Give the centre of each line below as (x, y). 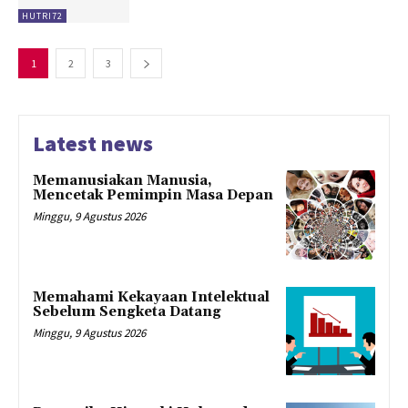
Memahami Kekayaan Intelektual (151, 297)
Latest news (93, 143)
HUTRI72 (42, 15)
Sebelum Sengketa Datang (127, 311)
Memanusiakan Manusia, (122, 180)
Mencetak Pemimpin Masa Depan (153, 195)
